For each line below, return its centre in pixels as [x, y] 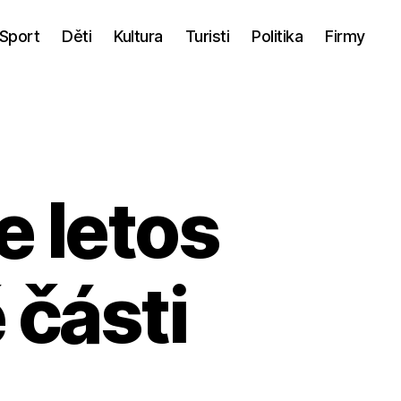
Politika [277, 36]
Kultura [138, 36]
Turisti [207, 36]
